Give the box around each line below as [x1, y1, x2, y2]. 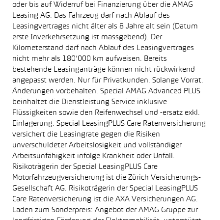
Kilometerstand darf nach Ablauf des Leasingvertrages [12, 45, 194, 52]
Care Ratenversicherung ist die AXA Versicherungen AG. [12, 196, 198, 203]
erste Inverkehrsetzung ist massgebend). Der [12, 34, 162, 41]
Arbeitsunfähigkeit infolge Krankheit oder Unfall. [12, 153, 175, 160]
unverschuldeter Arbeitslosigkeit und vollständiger [12, 142, 182, 149]
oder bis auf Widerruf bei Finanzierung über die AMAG [12, 1, 193, 8]
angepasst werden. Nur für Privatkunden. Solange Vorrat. [12, 77, 203, 84]
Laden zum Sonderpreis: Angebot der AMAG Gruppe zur [12, 207, 198, 214]
